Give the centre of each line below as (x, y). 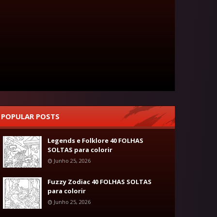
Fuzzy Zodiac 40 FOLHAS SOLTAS (100, 182)
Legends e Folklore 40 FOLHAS (95, 140)
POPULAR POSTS (30, 116)
